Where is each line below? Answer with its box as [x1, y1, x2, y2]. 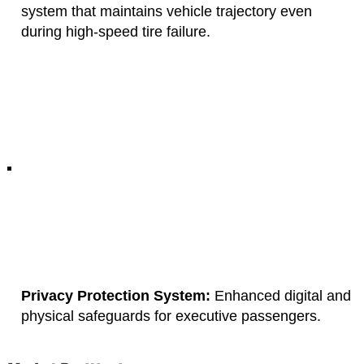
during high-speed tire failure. [21, 23, 211, 40]
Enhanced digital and [210, 287, 352, 304]
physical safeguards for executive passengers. [21, 307, 322, 324]
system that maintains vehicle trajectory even [21, 2, 313, 19]
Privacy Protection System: [21, 287, 211, 304]
